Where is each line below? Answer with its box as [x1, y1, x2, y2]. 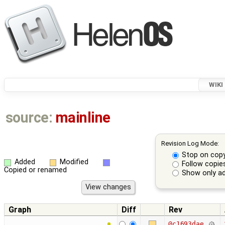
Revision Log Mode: [161, 140, 219, 148]
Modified [60, 157, 89, 166]
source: [5, 109, 53, 127]
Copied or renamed [4, 166, 67, 175]
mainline [55, 109, 110, 127]
